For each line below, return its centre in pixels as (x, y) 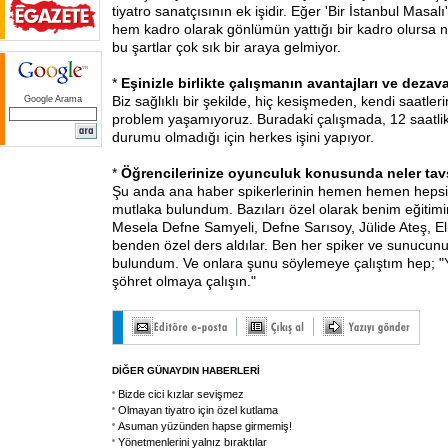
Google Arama (53, 99)
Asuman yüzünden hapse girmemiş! (205, 426)
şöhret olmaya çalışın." (184, 281)
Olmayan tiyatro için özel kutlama (198, 410)
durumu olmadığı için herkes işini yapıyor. (243, 137)
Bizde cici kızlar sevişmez (181, 394)
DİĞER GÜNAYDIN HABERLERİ (186, 370)
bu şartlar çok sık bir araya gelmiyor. (226, 47)
